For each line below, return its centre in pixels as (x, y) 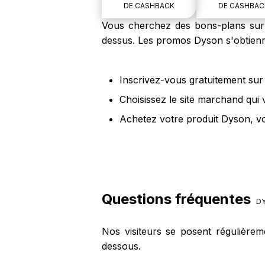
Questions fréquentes (178, 199)
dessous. (121, 246)
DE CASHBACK (149, 6)
